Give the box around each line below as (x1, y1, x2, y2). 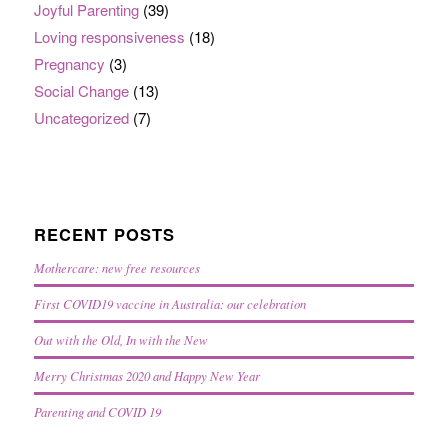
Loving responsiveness (33, 26, 185, 48)
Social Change (33, 80, 129, 102)
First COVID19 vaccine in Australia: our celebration (33, 295, 306, 313)
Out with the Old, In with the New (33, 331, 208, 349)
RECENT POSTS (33, 222, 175, 247)
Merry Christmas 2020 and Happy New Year (33, 367, 260, 385)
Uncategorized (33, 107, 129, 129)
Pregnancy (33, 53, 105, 75)
